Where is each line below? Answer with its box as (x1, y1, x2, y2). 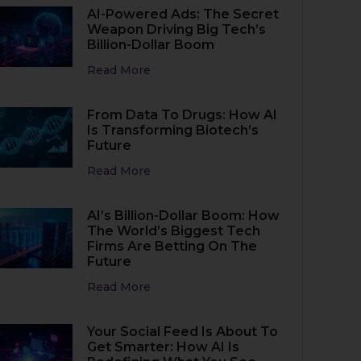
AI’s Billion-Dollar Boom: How (87, 208, 280, 223)
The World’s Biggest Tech (87, 223, 261, 239)
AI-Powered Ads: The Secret (87, 6, 280, 22)
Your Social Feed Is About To (87, 324, 279, 339)
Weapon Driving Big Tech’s (87, 22, 267, 37)
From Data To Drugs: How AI (87, 107, 278, 122)
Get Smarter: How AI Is (87, 339, 240, 355)
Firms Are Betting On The (87, 239, 258, 254)
